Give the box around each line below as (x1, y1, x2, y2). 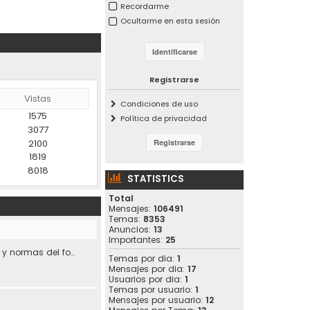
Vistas (24, 91, 52, 105)
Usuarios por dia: (109, 273, 185, 285)
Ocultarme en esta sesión (120, 15, 220, 27)
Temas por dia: (109, 252, 177, 264)
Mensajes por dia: (109, 262, 188, 275)
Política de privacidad (120, 112, 208, 124)
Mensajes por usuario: (109, 293, 206, 306)
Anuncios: (109, 223, 154, 235)
